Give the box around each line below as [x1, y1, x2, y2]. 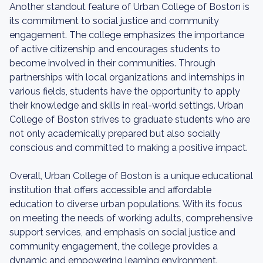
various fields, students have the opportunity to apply [9, 86, 240, 97]
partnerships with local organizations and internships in [9, 72, 245, 83]
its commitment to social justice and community [9, 15, 219, 26]
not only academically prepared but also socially [9, 128, 220, 139]
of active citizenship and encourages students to [9, 43, 220, 55]
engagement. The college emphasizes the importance [9, 29, 244, 41]
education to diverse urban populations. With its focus [9, 198, 242, 210]
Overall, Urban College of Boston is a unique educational [9, 170, 253, 181]
